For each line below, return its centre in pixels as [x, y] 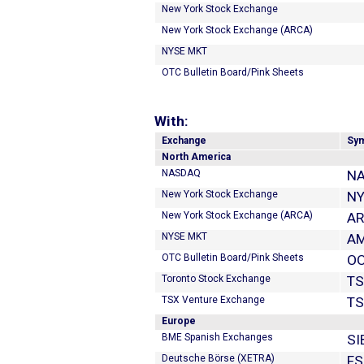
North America [196, 157]
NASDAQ [181, 173]
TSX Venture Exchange [213, 300]
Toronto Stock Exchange [216, 279]
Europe [179, 321]
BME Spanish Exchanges [217, 337]
